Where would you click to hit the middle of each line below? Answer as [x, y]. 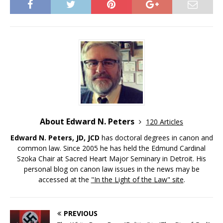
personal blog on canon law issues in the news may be [111, 169]
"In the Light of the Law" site [137, 179]
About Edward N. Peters [88, 121]
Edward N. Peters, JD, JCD [55, 137]
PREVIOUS [81, 213]
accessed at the [64, 179]
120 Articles [165, 121]
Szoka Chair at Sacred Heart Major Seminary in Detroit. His [111, 158]
